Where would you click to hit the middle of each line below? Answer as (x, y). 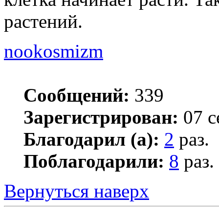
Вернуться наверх (77, 191)
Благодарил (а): (91, 139)
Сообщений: (77, 95)
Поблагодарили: (94, 161)
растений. (43, 21)
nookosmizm (54, 51)
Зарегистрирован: (101, 117)
